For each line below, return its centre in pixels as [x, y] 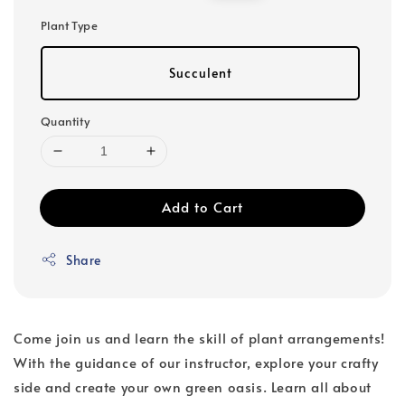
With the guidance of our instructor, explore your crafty [196, 362]
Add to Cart [202, 206]
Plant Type [69, 25]
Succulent [200, 72]
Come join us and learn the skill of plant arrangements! [200, 337]
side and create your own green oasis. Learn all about [193, 386]
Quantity [66, 121]
